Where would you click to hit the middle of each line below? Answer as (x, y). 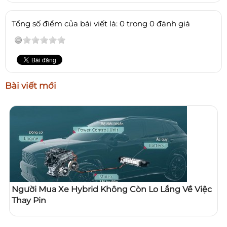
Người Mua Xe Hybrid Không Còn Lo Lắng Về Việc (112, 189)
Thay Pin (29, 200)
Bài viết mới (31, 85)
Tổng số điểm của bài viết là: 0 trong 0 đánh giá (101, 23)
